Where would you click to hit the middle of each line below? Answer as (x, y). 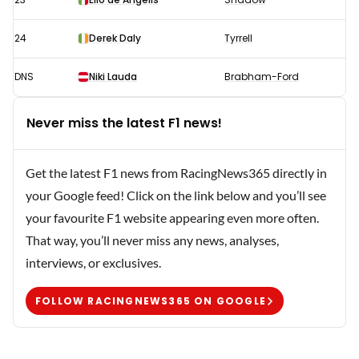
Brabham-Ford (262, 77)
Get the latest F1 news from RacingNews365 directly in (176, 173)
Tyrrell (238, 38)
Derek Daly (115, 38)
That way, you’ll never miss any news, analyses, (152, 240)
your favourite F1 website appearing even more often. (172, 218)
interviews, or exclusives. (93, 263)
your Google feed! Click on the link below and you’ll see (176, 196)
